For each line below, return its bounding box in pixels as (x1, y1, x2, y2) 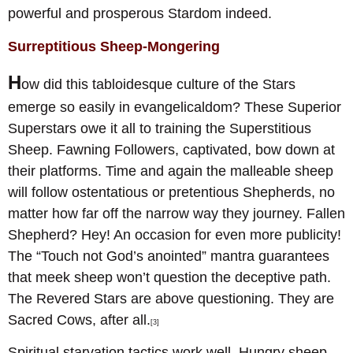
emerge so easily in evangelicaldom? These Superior (8, 98, 341, 115)
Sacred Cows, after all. (8, 311, 150, 328)
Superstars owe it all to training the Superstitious (8, 120, 311, 136)
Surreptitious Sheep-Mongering (8, 38, 220, 54)
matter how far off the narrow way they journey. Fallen (8, 205, 345, 221)
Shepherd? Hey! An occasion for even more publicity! (8, 226, 341, 243)
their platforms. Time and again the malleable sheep (8, 162, 333, 179)
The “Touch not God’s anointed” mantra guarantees (8, 247, 329, 264)
